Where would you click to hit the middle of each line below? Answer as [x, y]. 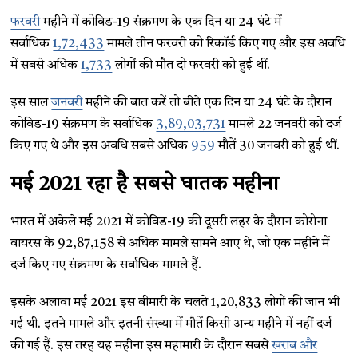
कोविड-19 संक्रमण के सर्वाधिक [84, 125]
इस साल [31, 103]
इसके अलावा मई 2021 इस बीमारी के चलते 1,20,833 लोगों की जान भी [175, 303]
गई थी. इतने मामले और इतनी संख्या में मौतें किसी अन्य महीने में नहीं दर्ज [171, 324]
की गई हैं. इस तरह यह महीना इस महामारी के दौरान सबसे [141, 346]
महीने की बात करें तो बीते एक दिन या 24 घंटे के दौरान [207, 103]
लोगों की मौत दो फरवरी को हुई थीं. [191, 66]
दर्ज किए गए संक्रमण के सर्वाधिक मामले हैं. [106, 265]
